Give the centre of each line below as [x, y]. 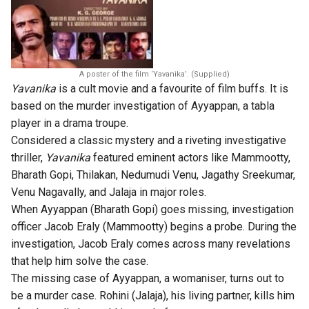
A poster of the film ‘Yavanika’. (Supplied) [154, 74]
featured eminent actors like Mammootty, [190, 158]
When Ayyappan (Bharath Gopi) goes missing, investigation [152, 209]
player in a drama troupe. [70, 123]
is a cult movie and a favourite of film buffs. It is [173, 89]
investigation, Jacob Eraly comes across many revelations [151, 244]
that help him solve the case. [80, 261]
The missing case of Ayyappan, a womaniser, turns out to [148, 278]
